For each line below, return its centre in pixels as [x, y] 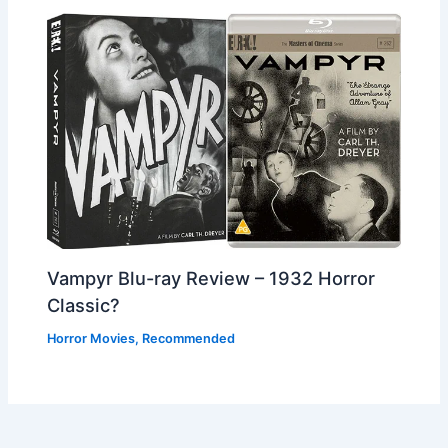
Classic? [84, 304]
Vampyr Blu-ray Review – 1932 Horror [211, 277]
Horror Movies [91, 339]
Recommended [189, 339]
